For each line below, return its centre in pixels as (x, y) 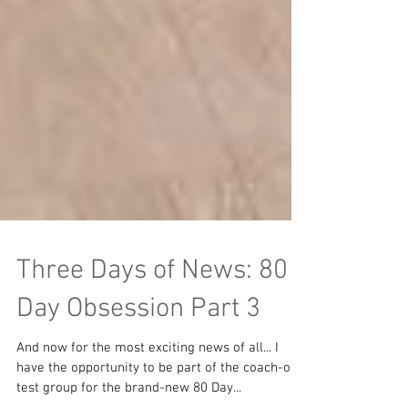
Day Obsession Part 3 (138, 358)
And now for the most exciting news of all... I (148, 397)
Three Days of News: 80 (152, 320)
